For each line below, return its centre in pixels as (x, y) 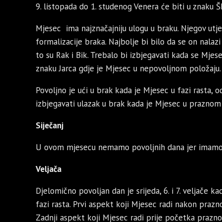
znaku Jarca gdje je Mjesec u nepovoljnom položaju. (128, 69)
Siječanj (50, 126)
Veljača (49, 169)
